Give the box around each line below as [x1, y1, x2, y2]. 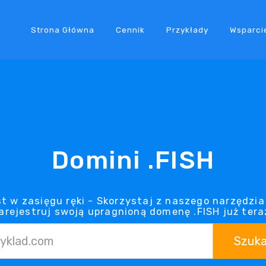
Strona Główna [30, 24, 94, 34]
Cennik [115, 24, 145, 34]
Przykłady [166, 24, 208, 34]
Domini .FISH [51, 145, 215, 175]
